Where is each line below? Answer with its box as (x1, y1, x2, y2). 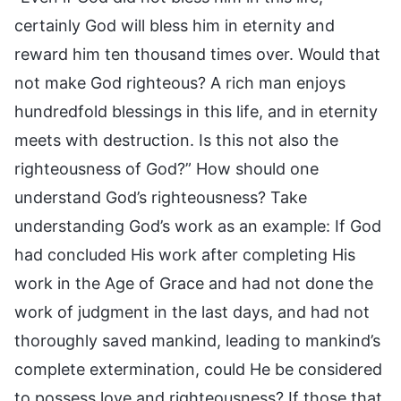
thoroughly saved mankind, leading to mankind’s (14, 330, 380, 350)
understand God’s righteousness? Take (14, 187, 307, 207)
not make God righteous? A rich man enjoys (14, 73, 346, 92)
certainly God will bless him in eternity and (14, 15, 335, 35)
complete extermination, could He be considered (14, 359, 382, 379)
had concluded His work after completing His (14, 244, 355, 264)
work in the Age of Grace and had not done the (14, 273, 373, 293)
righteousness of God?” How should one (14, 158, 319, 178)
